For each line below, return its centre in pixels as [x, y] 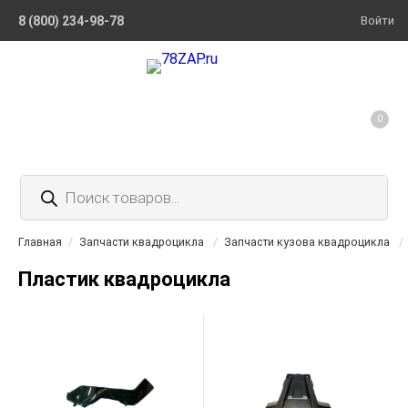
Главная [40, 242]
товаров [48, 195]
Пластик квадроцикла [124, 279]
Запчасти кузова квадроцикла [307, 242]
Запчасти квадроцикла [142, 242]
